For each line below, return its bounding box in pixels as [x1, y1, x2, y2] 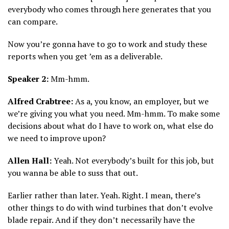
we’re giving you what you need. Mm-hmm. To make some [8, 108, 220, 120]
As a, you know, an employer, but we [73, 96, 209, 107]
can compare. [8, 16, 58, 28]
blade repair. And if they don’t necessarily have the [8, 214, 195, 226]
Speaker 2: [8, 73, 49, 85]
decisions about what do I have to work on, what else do [8, 120, 213, 132]
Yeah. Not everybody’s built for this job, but [52, 155, 214, 167]
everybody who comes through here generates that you [8, 4, 211, 15]
